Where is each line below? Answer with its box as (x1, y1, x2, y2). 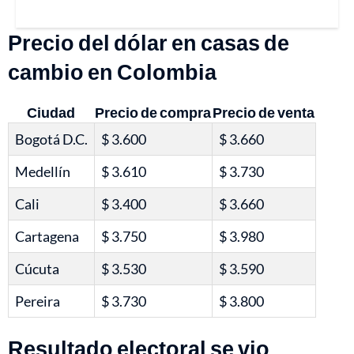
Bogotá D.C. (15, 130, 88, 149)
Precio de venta (213, 104, 314, 122)
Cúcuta (15, 260, 59, 278)
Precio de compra (95, 104, 211, 122)
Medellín (15, 163, 70, 181)
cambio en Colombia (8, 58, 217, 85)
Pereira (15, 292, 60, 311)
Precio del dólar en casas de (8, 29, 289, 56)
